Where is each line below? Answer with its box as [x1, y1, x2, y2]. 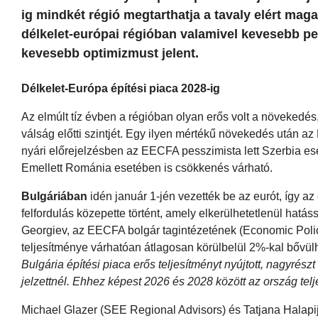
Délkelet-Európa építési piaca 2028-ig [21, 82, 220, 94]
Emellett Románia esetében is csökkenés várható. [21, 161, 273, 174]
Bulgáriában [21, 190, 90, 202]
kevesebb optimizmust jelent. [21, 45, 199, 60]
